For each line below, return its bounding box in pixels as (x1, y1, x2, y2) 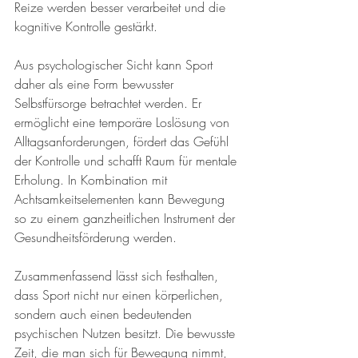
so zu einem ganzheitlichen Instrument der (14, 209, 239, 227)
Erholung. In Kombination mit (14, 171, 171, 189)
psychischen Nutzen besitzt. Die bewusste (14, 324, 239, 342)
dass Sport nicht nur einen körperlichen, (14, 286, 227, 304)
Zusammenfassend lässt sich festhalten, (14, 267, 222, 284)
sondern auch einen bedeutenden (14, 305, 196, 323)
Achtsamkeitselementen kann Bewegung (14, 190, 229, 208)
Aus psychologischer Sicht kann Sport (14, 56, 217, 74)
